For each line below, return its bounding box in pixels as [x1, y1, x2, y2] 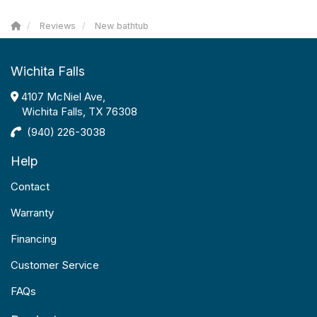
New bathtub [95, 21, 149, 31]
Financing [11, 232, 57, 246]
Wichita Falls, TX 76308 [22, 105, 137, 118]
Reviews [40, 21, 76, 31]
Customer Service [11, 258, 99, 272]
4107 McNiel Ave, [18, 90, 105, 103]
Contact [11, 180, 50, 193]
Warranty [11, 206, 54, 219]
